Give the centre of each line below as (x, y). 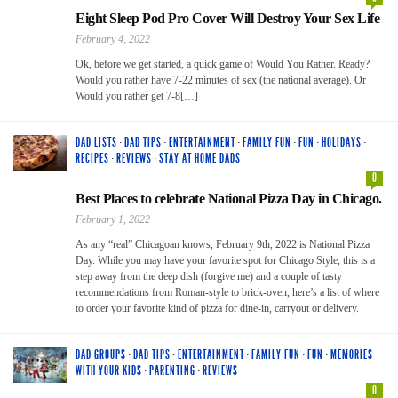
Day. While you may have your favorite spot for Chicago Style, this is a (225, 260)
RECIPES (92, 158)
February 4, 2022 (113, 39)
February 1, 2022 (113, 219)
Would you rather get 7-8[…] (137, 96)
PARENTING (172, 370)
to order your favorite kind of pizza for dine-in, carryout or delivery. (217, 308)
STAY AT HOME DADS (200, 158)
